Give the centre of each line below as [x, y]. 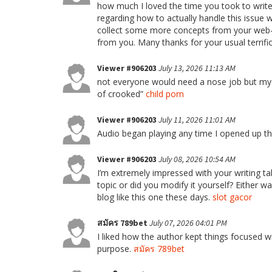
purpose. [115, 249]
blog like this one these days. [155, 197]
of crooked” [121, 94]
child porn [165, 94]
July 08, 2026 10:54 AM [197, 159]
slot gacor [232, 197]
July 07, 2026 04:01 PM [188, 223]
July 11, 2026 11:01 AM [197, 120]
